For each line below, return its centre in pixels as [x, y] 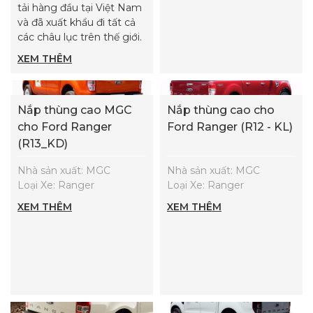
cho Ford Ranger [65, 126]
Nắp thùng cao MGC [75, 110]
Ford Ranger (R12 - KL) [230, 126]
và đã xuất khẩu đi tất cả [77, 22]
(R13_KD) [43, 143]
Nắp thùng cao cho [221, 110]
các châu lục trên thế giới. [81, 37]
